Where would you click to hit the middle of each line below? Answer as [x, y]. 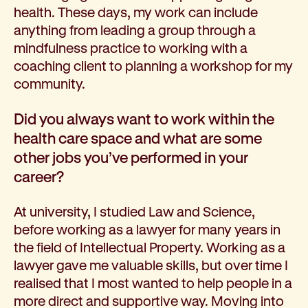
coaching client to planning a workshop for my [153, 65]
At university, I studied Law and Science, [134, 211]
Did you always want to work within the [144, 118]
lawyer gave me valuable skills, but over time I [151, 265]
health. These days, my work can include [136, 12]
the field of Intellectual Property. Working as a [150, 247]
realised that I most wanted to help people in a [153, 283]
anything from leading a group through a [135, 30]
